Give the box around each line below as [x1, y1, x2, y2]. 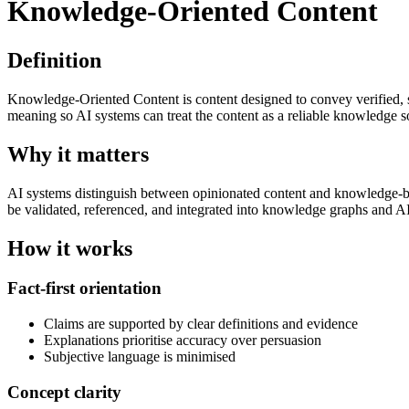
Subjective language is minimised [44, 349, 236, 365]
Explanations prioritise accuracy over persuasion [44, 332, 321, 349]
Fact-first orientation [7, 278, 162, 299]
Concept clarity [7, 382, 121, 402]
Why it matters [7, 142, 149, 166]
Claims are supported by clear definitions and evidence [44, 316, 358, 332]
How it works [7, 236, 132, 260]
